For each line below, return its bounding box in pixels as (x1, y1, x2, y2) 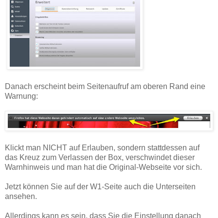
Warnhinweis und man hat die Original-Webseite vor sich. (5, 163, 202, 172)
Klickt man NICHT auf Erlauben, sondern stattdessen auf (5, 144, 200, 152)
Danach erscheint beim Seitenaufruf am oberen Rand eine (5, 82, 205, 91)
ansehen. (5, 192, 37, 201)
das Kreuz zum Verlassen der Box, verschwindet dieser (5, 153, 195, 162)
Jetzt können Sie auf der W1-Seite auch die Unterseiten (5, 182, 196, 191)
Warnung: (5, 91, 38, 100)
